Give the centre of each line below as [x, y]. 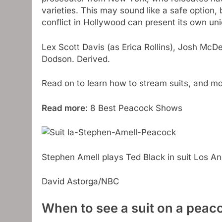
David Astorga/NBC [80, 181]
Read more [63, 108]
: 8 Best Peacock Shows [134, 108]
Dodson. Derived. [76, 59]
